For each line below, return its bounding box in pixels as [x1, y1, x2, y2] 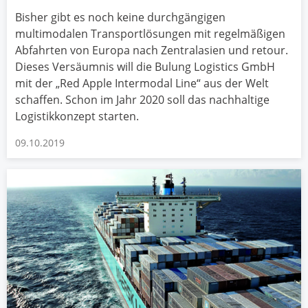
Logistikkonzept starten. [15, 109, 139, 124]
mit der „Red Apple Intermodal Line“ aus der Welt [15, 76, 269, 91]
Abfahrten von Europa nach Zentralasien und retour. [15, 43, 288, 58]
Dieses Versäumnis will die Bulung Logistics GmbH [15, 59, 275, 75]
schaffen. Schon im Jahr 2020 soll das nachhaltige [15, 92, 269, 108]
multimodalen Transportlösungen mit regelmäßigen [15, 26, 285, 42]
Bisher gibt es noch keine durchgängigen [15, 10, 225, 25]
